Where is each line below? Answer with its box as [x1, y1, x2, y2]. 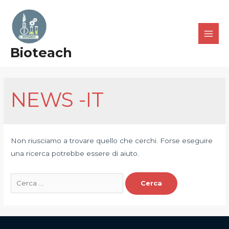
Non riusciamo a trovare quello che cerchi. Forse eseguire [11, 136, 213, 145]
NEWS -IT [11, 87, 104, 112]
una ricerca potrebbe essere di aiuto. [11, 149, 140, 158]
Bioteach [10, 44, 72, 60]
